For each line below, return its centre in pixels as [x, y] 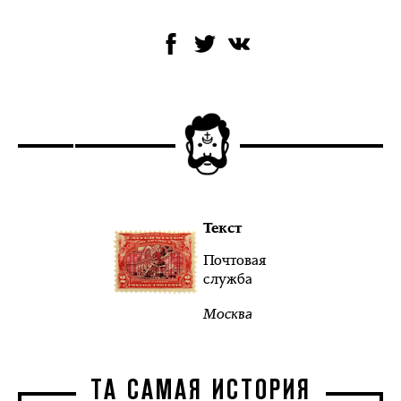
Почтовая [234, 260]
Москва [227, 314]
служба [227, 279]
